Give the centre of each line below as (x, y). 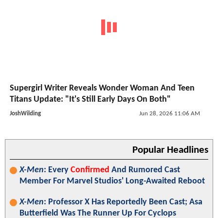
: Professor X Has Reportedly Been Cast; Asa (123, 202)
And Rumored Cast (145, 170)
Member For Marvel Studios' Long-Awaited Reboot (112, 181)
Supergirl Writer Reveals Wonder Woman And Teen (102, 88)
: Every (57, 170)
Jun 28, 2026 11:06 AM (169, 113)
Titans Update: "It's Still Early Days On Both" (90, 99)
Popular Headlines (170, 150)
